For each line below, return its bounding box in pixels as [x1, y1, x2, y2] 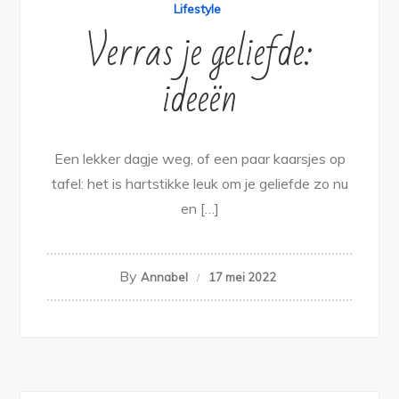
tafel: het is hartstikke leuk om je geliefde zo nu [51, 174, 348, 192]
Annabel [140, 269, 188, 284]
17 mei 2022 [208, 269, 276, 284]
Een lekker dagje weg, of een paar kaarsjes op [53, 149, 346, 167]
